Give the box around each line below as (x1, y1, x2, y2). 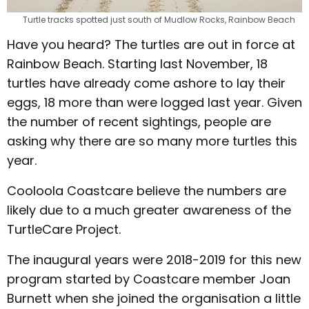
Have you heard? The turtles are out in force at (7, 36, 295, 54)
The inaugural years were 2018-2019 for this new (7, 251, 301, 269)
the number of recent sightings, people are (7, 113, 271, 131)
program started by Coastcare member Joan (7, 270, 290, 288)
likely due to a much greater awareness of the (7, 201, 291, 219)
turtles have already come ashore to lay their (7, 74, 286, 92)
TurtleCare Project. (7, 221, 121, 239)
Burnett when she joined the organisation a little (7, 290, 301, 308)
